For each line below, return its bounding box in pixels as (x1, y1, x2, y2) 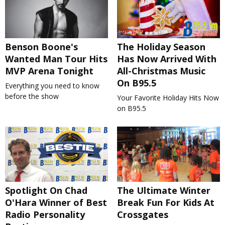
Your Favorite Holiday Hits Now (117, 93, 219, 103)
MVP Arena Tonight (5, 65, 93, 77)
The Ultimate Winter (117, 184, 210, 197)
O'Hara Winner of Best (5, 196, 107, 209)
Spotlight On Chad (5, 184, 87, 197)
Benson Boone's (5, 41, 78, 53)
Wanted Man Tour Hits (5, 53, 107, 65)
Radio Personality (5, 208, 85, 221)
